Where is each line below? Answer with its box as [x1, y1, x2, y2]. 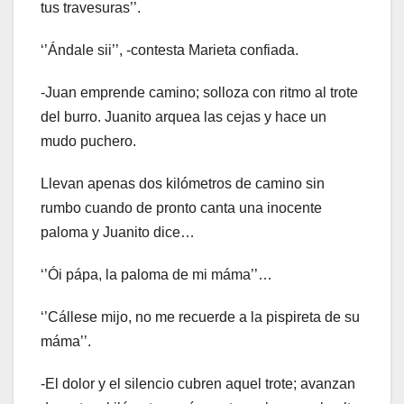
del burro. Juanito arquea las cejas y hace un [41, 108, 326, 124]
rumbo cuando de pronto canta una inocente [41, 199, 322, 216]
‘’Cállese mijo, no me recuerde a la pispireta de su [41, 308, 360, 325]
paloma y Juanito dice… [41, 224, 195, 240]
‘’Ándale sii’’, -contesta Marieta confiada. [41, 41, 298, 58]
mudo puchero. [41, 133, 136, 149]
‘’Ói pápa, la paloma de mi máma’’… [41, 266, 272, 282]
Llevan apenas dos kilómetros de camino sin [41, 175, 325, 191]
